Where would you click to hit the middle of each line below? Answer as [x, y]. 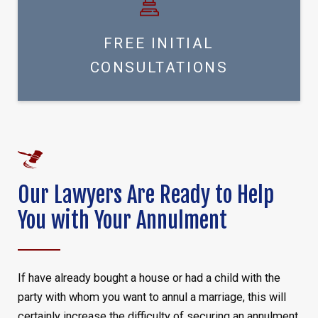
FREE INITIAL [159, 43]
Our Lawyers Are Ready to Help [146, 195]
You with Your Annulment [122, 221]
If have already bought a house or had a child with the [149, 278]
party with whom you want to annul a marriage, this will [152, 297]
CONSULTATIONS [159, 67]
